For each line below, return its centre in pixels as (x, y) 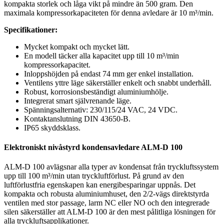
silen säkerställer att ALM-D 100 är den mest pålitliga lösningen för (110, 212)
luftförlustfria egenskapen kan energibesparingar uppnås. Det (100, 185)
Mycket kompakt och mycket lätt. (77, 46)
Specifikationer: (31, 29)
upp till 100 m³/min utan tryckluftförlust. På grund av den (94, 176)
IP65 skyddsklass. (52, 127)
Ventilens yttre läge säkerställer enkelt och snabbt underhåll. (118, 82)
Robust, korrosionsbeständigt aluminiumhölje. (96, 91)
